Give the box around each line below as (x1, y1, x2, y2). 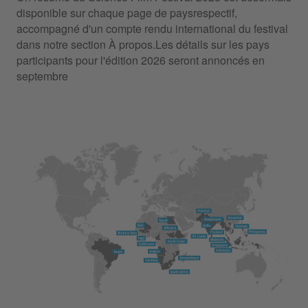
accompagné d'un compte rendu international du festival (16, 21, 288, 36)
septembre (16, 68, 68, 84)
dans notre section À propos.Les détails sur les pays (16, 36, 269, 52)
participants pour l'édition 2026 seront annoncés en (16, 52, 265, 68)
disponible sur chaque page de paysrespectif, (16, 5, 237, 21)
